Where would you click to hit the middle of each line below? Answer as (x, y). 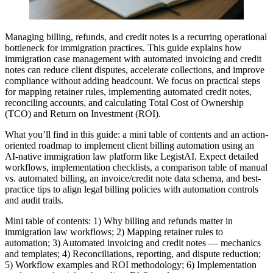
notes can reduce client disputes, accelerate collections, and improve (135, 69)
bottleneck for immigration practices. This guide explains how (123, 48)
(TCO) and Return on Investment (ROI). (83, 113)
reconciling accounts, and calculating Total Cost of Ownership (124, 102)
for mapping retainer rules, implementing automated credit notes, (128, 91)
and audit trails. (34, 200)
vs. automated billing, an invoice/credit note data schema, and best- (133, 178)
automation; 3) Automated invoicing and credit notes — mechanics (133, 243)
